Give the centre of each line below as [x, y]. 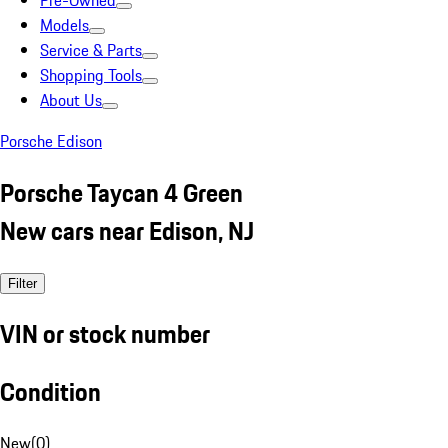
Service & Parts [91, 50]
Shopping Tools [91, 75]
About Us [71, 100]
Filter [22, 283]
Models [64, 25]
